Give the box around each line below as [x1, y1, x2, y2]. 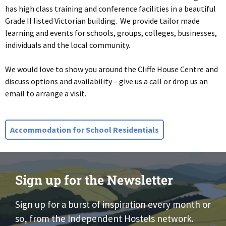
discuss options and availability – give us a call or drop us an [5, 76, 208, 87]
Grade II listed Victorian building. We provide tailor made [5, 16, 200, 26]
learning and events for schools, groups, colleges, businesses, [5, 28, 217, 38]
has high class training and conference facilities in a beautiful [5, 4, 216, 14]
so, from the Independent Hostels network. [15, 212, 194, 225]
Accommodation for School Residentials [10, 125, 159, 135]
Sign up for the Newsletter [15, 172, 173, 189]
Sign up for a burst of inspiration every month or [15, 198, 211, 211]
